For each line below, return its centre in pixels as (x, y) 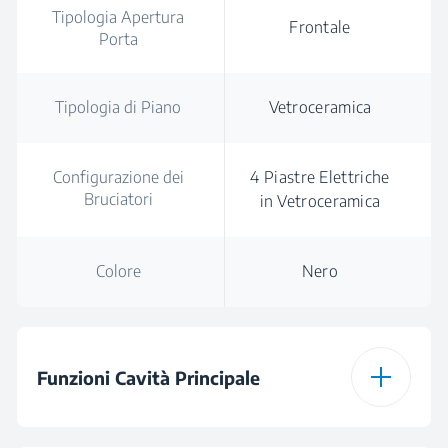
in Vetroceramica (320, 201)
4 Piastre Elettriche (320, 177)
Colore (118, 271)
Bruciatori (118, 199)
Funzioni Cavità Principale (148, 377)
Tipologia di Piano (118, 107)
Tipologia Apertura (118, 17)
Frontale (320, 27)
